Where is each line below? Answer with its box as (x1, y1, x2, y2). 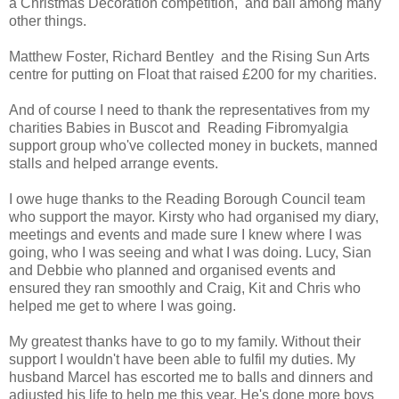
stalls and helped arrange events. (9, 155, 218, 171)
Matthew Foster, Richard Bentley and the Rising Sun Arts (9, 48, 370, 64)
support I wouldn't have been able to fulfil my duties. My (9, 351, 355, 367)
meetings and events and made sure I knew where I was (9, 226, 362, 242)
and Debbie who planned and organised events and (9, 262, 336, 278)
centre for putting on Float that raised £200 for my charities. (9, 66, 377, 82)
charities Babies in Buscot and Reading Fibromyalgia (9, 119, 348, 135)
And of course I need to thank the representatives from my (9, 102, 370, 118)
